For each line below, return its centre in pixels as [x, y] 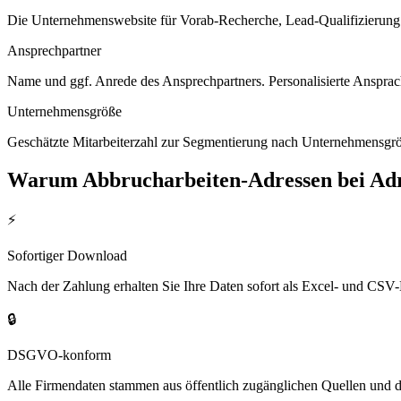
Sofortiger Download [67, 256]
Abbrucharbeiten [162, 179]
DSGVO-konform [59, 355]
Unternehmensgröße [64, 111]
